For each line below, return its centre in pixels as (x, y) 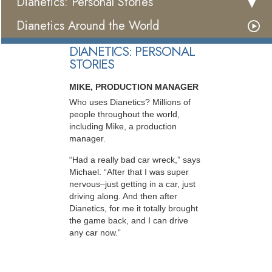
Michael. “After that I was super (129, 172)
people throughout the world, (124, 114)
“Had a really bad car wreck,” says (135, 159)
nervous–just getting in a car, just (132, 184)
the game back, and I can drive (129, 220)
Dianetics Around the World (88, 26)
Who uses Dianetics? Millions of (130, 102)
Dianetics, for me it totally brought (134, 208)
